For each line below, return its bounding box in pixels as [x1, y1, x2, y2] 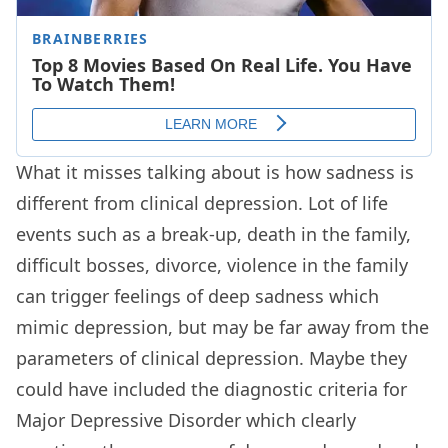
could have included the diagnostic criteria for [16, 377, 407, 402]
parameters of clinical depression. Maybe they [16, 346, 407, 371]
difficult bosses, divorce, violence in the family [16, 253, 408, 278]
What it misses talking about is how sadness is [16, 160, 414, 185]
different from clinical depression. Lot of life [16, 191, 388, 216]
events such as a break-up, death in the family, [16, 222, 411, 247]
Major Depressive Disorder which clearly [16, 408, 356, 433]
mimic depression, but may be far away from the [16, 315, 429, 340]
